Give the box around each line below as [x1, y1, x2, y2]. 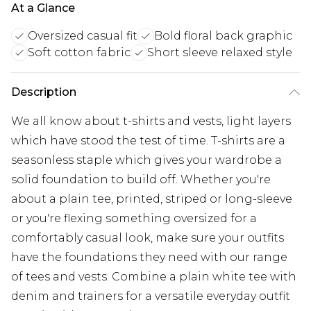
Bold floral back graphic [154, 29, 292, 43]
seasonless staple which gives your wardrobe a [11, 153, 282, 167]
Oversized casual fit [28, 29, 137, 43]
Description [11, 85, 76, 99]
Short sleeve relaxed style [147, 46, 292, 60]
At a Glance [11, 1, 75, 15]
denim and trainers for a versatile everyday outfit [11, 289, 290, 303]
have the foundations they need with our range [11, 251, 287, 264]
